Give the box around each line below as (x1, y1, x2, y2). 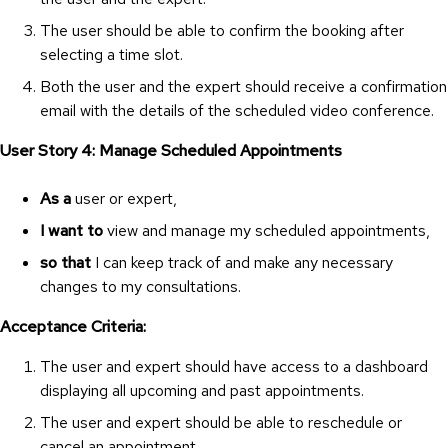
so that (40, 251, 91, 273)
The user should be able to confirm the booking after (40, 19, 404, 41)
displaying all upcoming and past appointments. (40, 379, 364, 401)
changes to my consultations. (40, 275, 241, 297)
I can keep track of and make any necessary (91, 251, 393, 273)
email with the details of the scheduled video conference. (40, 99, 434, 121)
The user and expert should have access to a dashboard (40, 355, 428, 377)
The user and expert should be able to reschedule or (40, 411, 402, 433)
